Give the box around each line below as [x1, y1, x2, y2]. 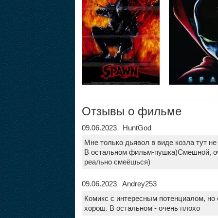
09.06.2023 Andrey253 [81, 180, 157, 188]
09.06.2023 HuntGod [81, 124, 151, 132]
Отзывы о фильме [81, 105, 182, 118]
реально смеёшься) [84, 158, 150, 166]
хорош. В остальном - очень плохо [84, 204, 200, 212]
